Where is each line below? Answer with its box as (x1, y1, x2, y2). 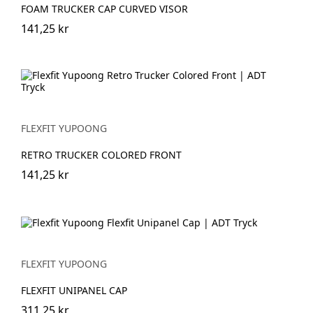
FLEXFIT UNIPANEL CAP (21, 283, 127, 297)
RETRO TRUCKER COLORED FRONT (21, 148, 182, 161)
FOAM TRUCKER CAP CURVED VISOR (21, 2, 188, 15)
